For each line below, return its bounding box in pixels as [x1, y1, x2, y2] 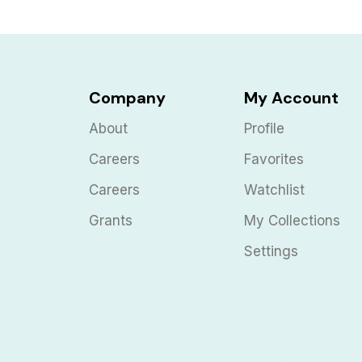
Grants [88, 212, 133, 229]
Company [88, 86, 166, 108]
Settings [244, 242, 299, 259]
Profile [244, 120, 285, 137]
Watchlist [244, 181, 305, 198]
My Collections [244, 212, 341, 229]
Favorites [244, 150, 305, 167]
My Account [244, 86, 339, 108]
